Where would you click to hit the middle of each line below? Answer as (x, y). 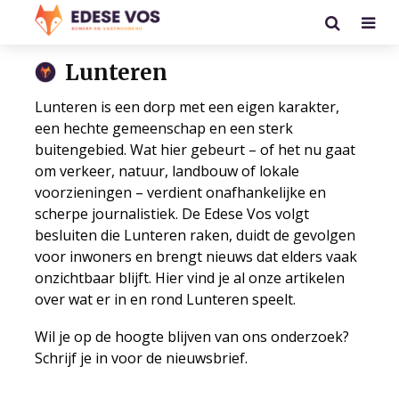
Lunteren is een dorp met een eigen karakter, (187, 107)
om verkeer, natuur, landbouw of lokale (167, 171)
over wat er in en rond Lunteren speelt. (165, 299)
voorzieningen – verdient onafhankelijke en (180, 192)
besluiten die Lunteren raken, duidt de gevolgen (195, 235)
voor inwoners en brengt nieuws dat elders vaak (196, 256)
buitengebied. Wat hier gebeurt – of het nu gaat (195, 150)
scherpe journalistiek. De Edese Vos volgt (172, 214)
